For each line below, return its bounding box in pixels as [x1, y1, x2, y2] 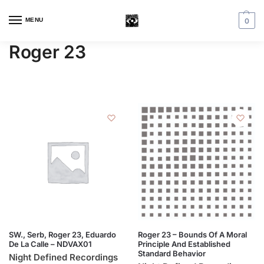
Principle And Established [138, 239, 230, 249]
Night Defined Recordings [9, 252, 118, 263]
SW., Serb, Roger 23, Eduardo [9, 230, 116, 239]
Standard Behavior [138, 249, 206, 258]
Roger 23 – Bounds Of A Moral [138, 230, 247, 239]
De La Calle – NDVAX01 [9, 239, 92, 249]
